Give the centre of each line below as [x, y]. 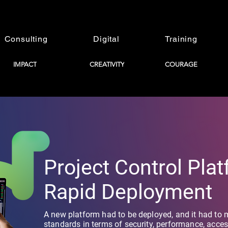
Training [181, 39]
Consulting [26, 39]
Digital [106, 39]
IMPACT [25, 64]
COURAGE [181, 64]
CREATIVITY [107, 64]
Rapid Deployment [128, 192]
